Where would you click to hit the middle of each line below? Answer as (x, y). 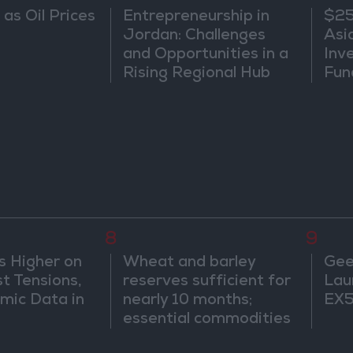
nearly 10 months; (188, 301)
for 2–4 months (181, 339)
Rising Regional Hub (197, 74)
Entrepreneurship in (197, 17)
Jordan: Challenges (195, 36)
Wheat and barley (190, 264)
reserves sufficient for (207, 282)
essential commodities (207, 320)
